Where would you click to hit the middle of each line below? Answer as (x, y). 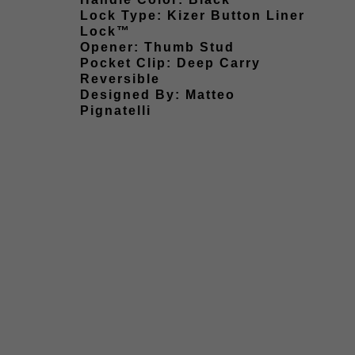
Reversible (120, 78)
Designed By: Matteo (158, 94)
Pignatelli (116, 110)
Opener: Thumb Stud (157, 47)
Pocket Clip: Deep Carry (170, 63)
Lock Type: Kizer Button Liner (193, 15)
